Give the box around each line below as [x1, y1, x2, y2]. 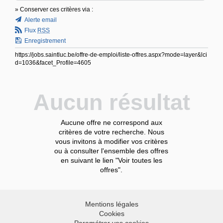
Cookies [99, 210, 124, 218]
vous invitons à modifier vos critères [55, 137, 168, 146]
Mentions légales [85, 200, 138, 209]
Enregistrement [24, 37, 66, 45]
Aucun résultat [33, 90, 190, 115]
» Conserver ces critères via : [15, 6, 93, 13]
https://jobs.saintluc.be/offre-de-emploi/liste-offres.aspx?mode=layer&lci [15, 51, 207, 59]
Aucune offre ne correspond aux [60, 118, 162, 127]
